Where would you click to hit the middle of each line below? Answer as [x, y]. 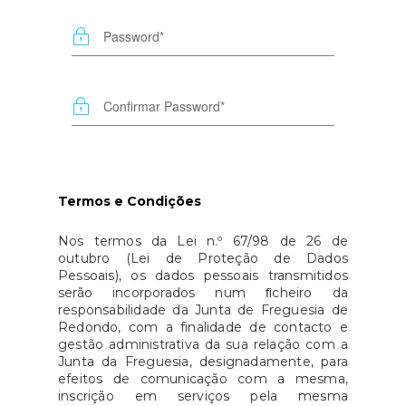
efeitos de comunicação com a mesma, [203, 379]
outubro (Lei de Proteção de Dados [203, 258]
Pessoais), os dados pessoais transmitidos [203, 275]
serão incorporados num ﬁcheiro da [203, 293]
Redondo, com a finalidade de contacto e [203, 327]
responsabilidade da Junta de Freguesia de [203, 310]
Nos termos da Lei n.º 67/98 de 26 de [203, 241]
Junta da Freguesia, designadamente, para [203, 362]
